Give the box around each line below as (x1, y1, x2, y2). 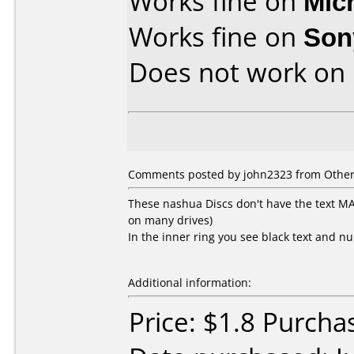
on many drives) (128, 213, 213, 228)
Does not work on (129, 55, 352, 90)
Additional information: (128, 275, 251, 290)
